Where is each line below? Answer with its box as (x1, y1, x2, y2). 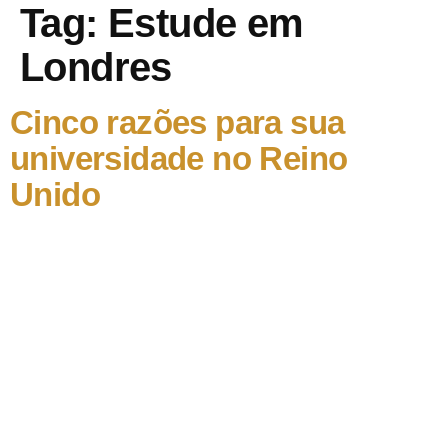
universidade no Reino (10, 140, 348, 177)
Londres (20, 45, 172, 89)
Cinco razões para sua (10, 104, 345, 141)
